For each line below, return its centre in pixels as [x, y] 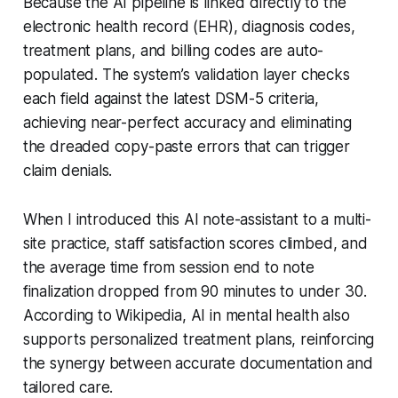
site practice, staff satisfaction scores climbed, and [195, 243]
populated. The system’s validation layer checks [186, 74]
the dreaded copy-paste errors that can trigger [186, 146]
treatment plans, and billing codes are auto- [173, 50]
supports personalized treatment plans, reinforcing [199, 339]
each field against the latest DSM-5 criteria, [171, 98]
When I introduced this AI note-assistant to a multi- [197, 219]
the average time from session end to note [168, 267]
